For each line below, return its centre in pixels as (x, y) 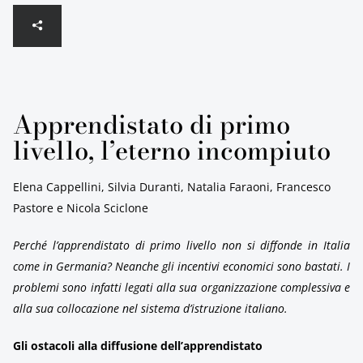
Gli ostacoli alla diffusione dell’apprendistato (138, 346)
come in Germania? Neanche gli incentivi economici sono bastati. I (181, 266)
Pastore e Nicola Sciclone (81, 208)
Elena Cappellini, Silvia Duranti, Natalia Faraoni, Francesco (172, 187)
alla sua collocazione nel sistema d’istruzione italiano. (150, 308)
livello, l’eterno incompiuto (172, 150)
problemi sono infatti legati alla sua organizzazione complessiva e (181, 287)
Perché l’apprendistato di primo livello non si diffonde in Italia (181, 245)
